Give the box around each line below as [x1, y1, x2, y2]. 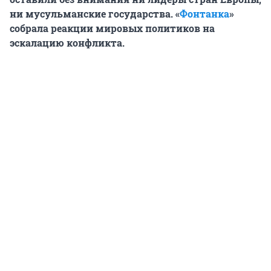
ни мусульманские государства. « [10, 7, 180, 21]
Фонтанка [180, 7, 229, 21]
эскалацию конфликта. [10, 36, 125, 50]
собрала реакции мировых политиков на [10, 22, 215, 35]
